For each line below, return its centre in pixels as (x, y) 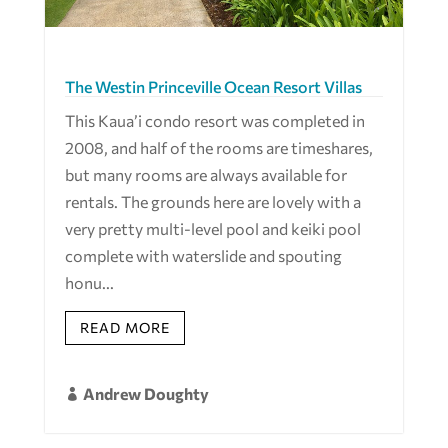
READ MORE (124, 328)
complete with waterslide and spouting (203, 256)
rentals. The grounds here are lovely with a (212, 202)
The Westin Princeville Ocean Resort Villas (213, 87)
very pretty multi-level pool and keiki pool (212, 229)
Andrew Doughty (145, 393)
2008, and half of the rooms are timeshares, (218, 148)
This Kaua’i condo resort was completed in (214, 121)
